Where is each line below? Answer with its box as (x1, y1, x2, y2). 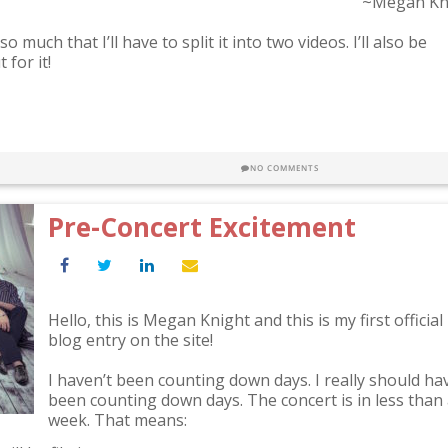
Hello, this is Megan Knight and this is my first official (48, 309, 443, 331)
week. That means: (48, 409, 187, 431)
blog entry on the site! (48, 329, 213, 351)
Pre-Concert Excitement (48, 209, 356, 245)
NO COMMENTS (250, 162, 319, 173)
